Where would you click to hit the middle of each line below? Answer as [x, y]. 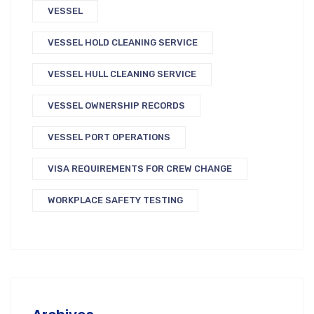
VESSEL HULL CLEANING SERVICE [122, 74]
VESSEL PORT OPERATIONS [109, 137]
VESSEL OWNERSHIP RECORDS [116, 106]
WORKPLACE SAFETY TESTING [115, 200]
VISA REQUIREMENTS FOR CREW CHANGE [140, 169]
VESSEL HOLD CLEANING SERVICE [123, 43]
